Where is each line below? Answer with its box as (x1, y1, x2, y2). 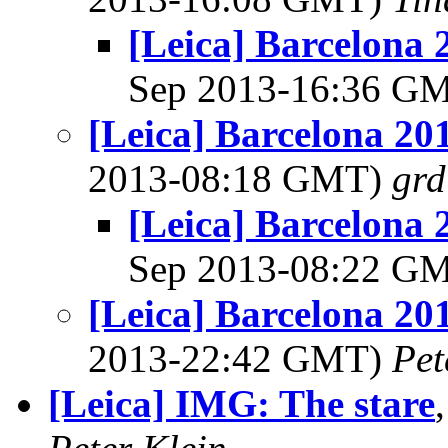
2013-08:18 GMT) (88, 157, 392, 200)
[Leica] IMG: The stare (48, 382, 435, 425)
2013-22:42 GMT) (88, 337, 392, 380)
